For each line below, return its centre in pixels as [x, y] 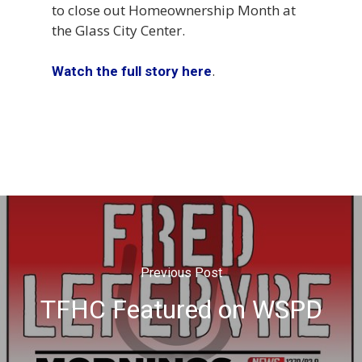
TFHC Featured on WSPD [181, 309]
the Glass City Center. [118, 30]
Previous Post [181, 273]
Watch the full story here [132, 71]
